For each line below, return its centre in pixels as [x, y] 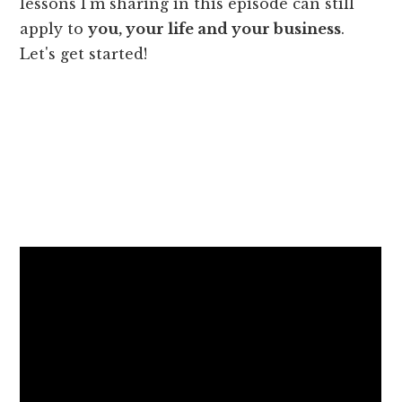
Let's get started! [84, 54]
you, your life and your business [215, 29]
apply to [54, 29]
